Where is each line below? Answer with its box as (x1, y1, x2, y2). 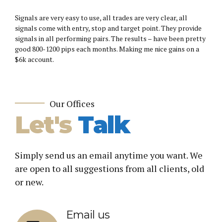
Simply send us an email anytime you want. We (15, 149, 203, 161)
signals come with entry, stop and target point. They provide (15, 23, 202, 33)
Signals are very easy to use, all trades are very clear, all (15, 12, 187, 22)
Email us (66, 208, 110, 221)
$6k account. (15, 54, 54, 64)
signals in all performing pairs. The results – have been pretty (15, 33, 206, 43)
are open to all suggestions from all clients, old (15, 162, 204, 174)
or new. (15, 175, 44, 188)
